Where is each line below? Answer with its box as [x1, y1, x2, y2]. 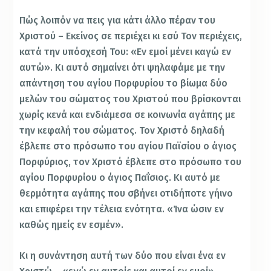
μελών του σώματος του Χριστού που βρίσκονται [19, 93, 241, 105]
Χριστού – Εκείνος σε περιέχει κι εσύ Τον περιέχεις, [19, 30, 243, 42]
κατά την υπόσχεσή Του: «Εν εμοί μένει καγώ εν [19, 45, 232, 57]
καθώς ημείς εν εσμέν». [19, 218, 124, 230]
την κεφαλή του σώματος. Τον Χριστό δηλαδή [19, 124, 225, 136]
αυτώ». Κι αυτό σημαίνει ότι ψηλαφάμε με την [19, 61, 226, 73]
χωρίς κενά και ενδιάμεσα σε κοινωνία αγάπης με [19, 108, 236, 120]
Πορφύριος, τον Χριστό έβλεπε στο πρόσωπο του [19, 155, 242, 168]
